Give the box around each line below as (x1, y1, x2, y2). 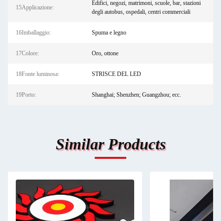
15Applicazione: (16, 4, 54, 11)
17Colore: (16, 50, 39, 57)
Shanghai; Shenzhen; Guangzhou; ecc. (91, 91, 181, 98)
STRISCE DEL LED (91, 71, 141, 77)
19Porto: (16, 91, 36, 98)
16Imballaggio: (16, 29, 51, 36)
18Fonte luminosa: (16, 71, 59, 77)
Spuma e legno (91, 29, 126, 36)
